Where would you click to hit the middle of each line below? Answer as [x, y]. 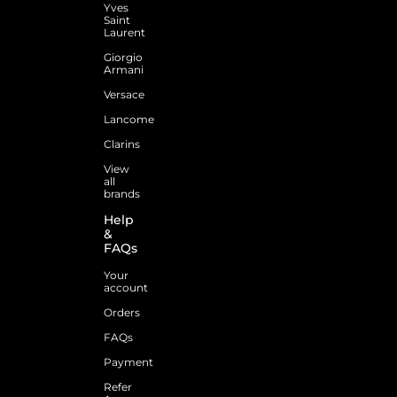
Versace [124, 94]
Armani [124, 69]
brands [122, 193]
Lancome [129, 119]
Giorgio [123, 57]
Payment [128, 362]
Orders [122, 312]
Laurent [125, 32]
